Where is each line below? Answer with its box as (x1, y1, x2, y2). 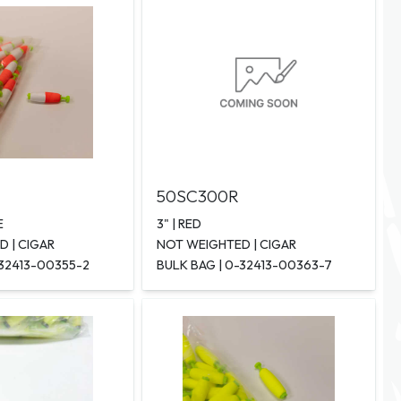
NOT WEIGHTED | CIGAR (156, 236, 296, 253)
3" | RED (156, 216, 201, 233)
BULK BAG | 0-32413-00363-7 (156, 257, 332, 274)
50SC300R (156, 185, 239, 208)
